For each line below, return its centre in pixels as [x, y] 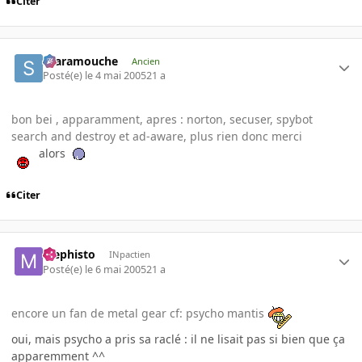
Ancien [145, 61]
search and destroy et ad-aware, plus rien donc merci [157, 136]
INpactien [129, 255]
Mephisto [69, 255]
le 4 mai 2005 [116, 75]
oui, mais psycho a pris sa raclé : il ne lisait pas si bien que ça [178, 339]
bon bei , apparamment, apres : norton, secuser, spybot [162, 119]
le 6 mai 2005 [116, 269]
